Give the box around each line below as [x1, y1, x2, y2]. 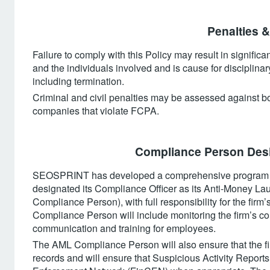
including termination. [33, 74, 124, 88]
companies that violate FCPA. [33, 104, 159, 118]
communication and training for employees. [33, 221, 216, 235]
